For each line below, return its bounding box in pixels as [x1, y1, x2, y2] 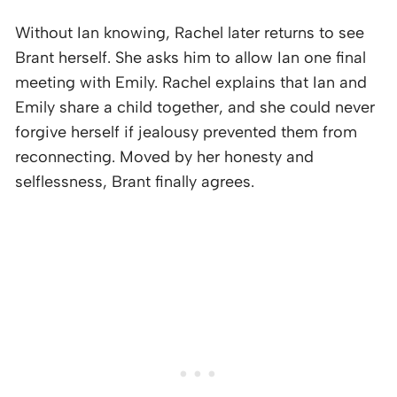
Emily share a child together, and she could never [15, 97, 375, 117]
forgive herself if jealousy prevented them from [15, 121, 357, 142]
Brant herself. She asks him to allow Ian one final [15, 47, 366, 67]
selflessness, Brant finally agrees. [15, 171, 254, 191]
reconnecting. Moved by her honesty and [15, 146, 314, 167]
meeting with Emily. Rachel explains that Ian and [15, 72, 367, 92]
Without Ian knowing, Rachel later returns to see [15, 22, 364, 43]
